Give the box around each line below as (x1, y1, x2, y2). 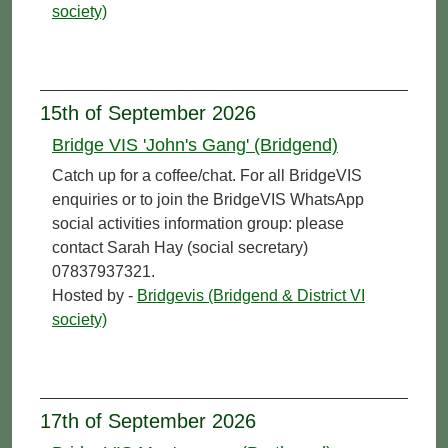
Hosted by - (52, 286, 137, 304)
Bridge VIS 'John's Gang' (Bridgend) (52, 134, 338, 155)
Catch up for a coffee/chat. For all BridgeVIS (52, 166, 362, 184)
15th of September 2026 (40, 101, 256, 124)
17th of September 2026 (40, 409, 256, 432)
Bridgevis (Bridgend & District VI (137, 286, 365, 304)
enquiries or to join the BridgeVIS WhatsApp (52, 190, 364, 208)
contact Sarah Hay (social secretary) (52, 238, 308, 256)
